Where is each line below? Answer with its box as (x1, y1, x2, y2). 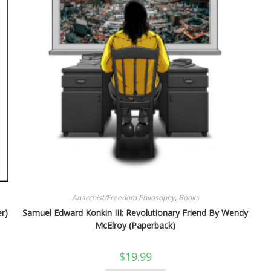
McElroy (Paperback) (95, 220, 176, 232)
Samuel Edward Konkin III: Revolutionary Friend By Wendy (22, 207, 249, 219)
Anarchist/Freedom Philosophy (71, 192, 175, 203)
